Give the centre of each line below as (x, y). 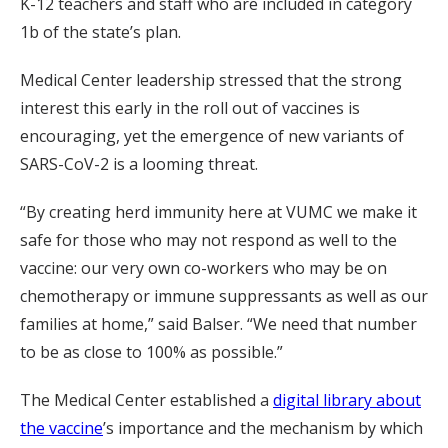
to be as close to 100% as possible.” (151, 351)
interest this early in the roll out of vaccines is (190, 107)
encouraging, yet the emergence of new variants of (212, 135)
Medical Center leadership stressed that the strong (211, 79)
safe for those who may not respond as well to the (208, 239)
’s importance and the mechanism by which (263, 427)
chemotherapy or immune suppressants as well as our (224, 295)
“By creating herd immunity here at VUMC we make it (218, 211)
